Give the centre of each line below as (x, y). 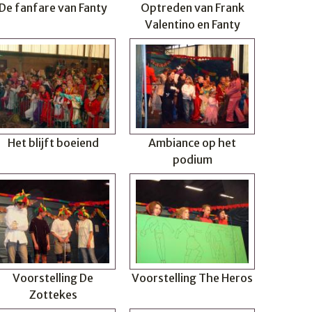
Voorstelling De (53, 278)
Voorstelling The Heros (192, 278)
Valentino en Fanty (192, 24)
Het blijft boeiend (53, 143)
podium (192, 159)
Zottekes (53, 295)
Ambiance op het (192, 143)
